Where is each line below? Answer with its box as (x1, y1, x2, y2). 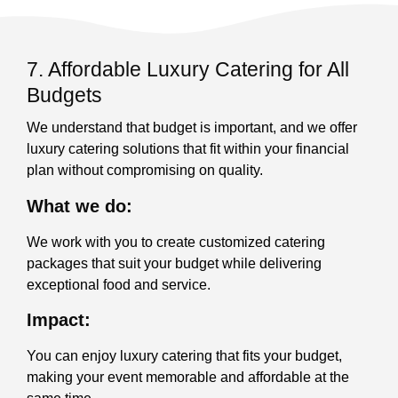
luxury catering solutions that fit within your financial (27, 141, 349, 157)
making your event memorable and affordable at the (27, 370, 349, 386)
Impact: (27, 310, 320, 330)
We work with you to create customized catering (27, 234, 325, 250)
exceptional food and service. (27, 276, 321, 292)
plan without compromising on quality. (27, 163, 323, 179)
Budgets (27, 84, 102, 107)
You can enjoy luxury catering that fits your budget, (27, 348, 342, 364)
